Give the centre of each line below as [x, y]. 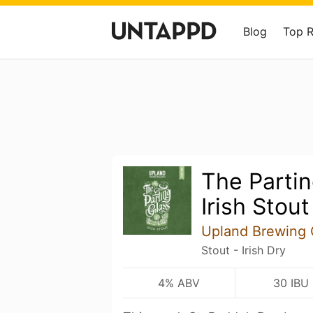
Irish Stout [255, 206]
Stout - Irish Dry [243, 250]
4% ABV [179, 283]
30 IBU [291, 283]
